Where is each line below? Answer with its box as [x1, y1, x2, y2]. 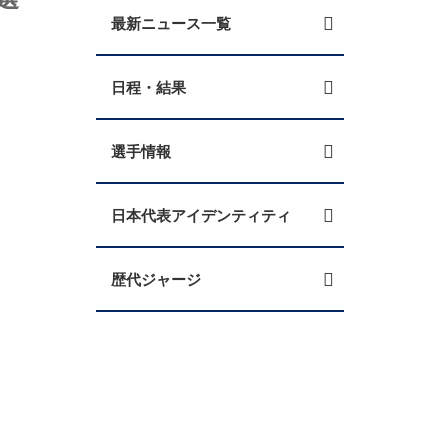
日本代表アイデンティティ [111, 204, 291, 226]
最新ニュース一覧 [111, 12, 231, 34]
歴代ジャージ [111, 268, 201, 290]
